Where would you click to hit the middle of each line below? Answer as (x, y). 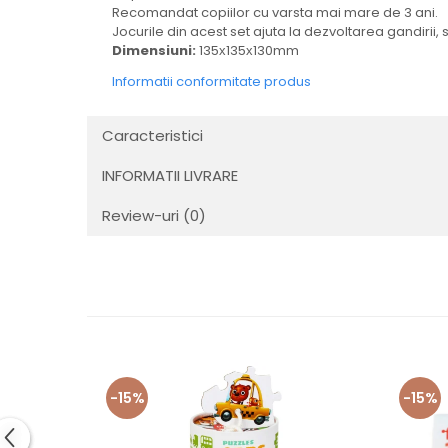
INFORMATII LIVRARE (170, 175)
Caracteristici (152, 135)
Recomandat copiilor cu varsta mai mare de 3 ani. (275, 12)
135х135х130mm (247, 50)
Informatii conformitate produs (211, 81)
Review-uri (142, 215)
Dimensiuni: (154, 50)
